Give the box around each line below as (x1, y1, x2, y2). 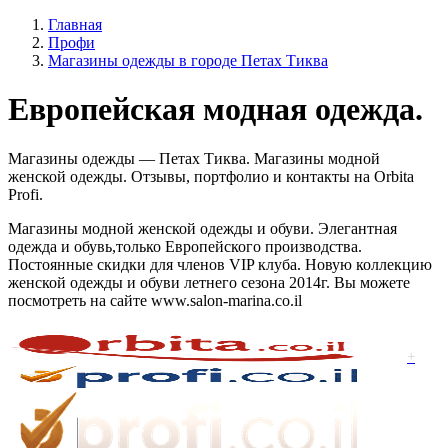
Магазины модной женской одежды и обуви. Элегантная (8, 219, 397, 237)
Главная (48, 16, 102, 33)
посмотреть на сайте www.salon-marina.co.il (8, 291, 302, 309)
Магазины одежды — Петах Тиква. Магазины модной (8, 149, 380, 167)
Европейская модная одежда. (8, 91, 423, 128)
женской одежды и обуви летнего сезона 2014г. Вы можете (8, 273, 410, 291)
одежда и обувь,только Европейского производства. (8, 237, 362, 255)
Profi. (8, 185, 43, 203)
